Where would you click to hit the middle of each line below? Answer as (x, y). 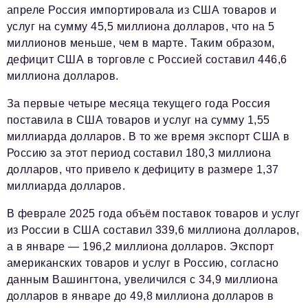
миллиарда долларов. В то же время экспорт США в (148, 136)
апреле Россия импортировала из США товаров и (142, 10)
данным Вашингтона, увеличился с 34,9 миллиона (143, 279)
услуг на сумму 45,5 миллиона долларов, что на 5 (141, 26)
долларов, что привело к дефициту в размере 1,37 (143, 169)
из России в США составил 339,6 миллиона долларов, (153, 230)
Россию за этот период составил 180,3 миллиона (139, 153)
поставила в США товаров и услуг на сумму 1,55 (139, 120)
